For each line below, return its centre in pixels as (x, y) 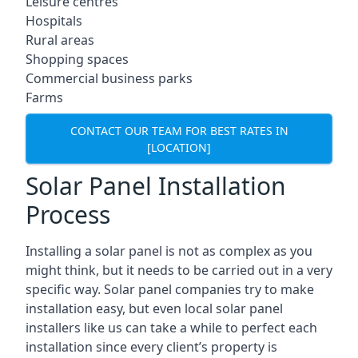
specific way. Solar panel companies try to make (170, 289)
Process (68, 215)
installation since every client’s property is (151, 347)
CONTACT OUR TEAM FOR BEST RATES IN (179, 130)
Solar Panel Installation (156, 186)
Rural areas (60, 40)
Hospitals (54, 21)
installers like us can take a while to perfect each (171, 328)
